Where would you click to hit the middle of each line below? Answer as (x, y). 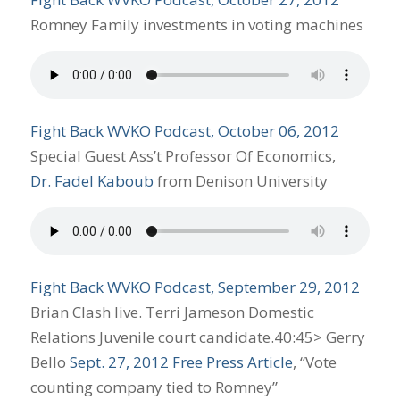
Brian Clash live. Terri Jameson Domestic (172, 312)
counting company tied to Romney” (154, 387)
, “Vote (314, 362)
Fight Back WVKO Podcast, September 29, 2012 (195, 287)
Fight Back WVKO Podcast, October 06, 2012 (184, 131)
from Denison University (240, 181)
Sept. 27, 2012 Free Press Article (181, 362)
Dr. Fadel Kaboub (92, 181)
